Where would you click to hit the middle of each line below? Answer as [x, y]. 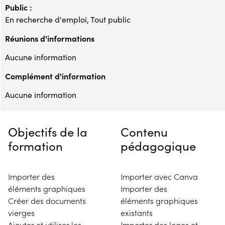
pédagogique [158, 146]
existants [137, 213]
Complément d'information [55, 76]
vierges [21, 213]
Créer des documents [47, 201]
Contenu [144, 132]
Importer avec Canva [159, 177]
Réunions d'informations [50, 38]
